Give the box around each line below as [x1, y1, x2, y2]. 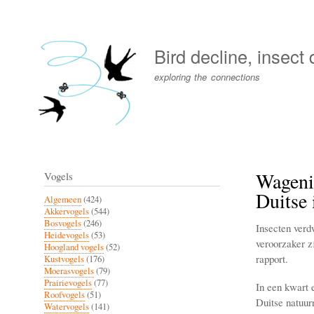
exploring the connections [154, 69, 260, 83]
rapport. [255, 251, 288, 266]
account [19, 28, 58, 44]
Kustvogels [44, 252, 84, 265]
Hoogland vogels [44, 240, 104, 253]
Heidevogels [44, 228, 89, 241]
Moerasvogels [44, 264, 94, 277]
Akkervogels [44, 205, 89, 217]
